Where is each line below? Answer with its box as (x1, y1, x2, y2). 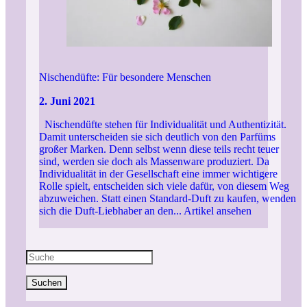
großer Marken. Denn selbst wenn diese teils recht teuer (38, 143, 279, 156)
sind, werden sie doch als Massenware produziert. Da (38, 156, 269, 168)
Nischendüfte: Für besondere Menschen (38, 71, 211, 83)
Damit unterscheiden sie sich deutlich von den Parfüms (38, 131, 275, 143)
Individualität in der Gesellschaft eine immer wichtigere (38, 168, 278, 180)
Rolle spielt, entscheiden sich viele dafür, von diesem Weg (38, 180, 289, 193)
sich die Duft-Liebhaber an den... (38, 205, 184, 217)
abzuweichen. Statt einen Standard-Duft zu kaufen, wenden (38, 193, 296, 205)
